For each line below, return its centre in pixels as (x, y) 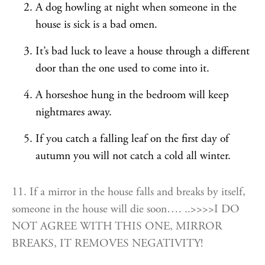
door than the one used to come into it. (122, 68)
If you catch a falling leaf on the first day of (132, 139)
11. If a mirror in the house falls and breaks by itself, (129, 192)
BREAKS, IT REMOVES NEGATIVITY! (107, 243)
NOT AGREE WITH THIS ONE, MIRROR (117, 226)
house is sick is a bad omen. (96, 25)
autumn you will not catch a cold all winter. (133, 156)
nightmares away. (74, 112)
